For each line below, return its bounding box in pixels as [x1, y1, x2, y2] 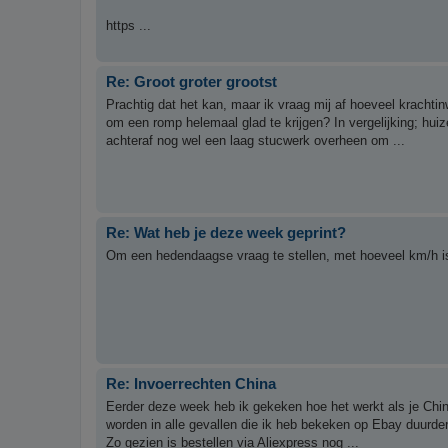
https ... [106, 17, 151, 33]
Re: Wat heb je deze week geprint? [106, 224, 346, 242]
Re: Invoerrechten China [106, 375, 276, 393]
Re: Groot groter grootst [106, 73, 277, 91]
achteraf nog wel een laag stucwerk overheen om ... [106, 132, 405, 148]
